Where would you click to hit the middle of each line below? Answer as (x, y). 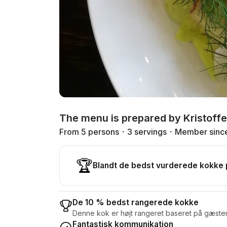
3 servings (147, 131)
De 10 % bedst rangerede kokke (136, 202)
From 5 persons (89, 131)
